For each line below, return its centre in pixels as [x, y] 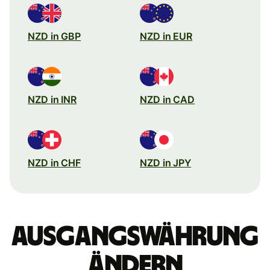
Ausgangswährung [135, 237]
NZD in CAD [168, 99]
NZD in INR [52, 99]
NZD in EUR [166, 36]
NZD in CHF [55, 162]
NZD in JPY [166, 162]
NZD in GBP [55, 36]
